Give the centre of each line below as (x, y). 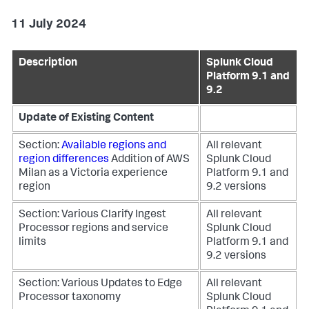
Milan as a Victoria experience (93, 174)
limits (32, 243)
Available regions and (114, 146)
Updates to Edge (141, 284)
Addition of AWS (150, 160)
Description (48, 63)
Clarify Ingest (133, 215)
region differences (64, 160)
